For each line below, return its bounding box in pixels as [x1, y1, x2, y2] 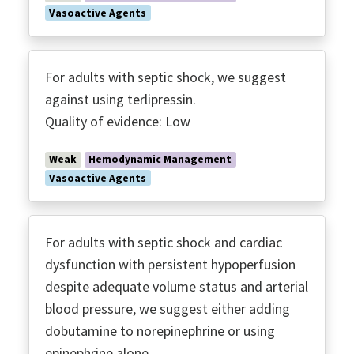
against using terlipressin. [45, 90, 196, 109]
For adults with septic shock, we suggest [45, 68, 286, 87]
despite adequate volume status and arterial [45, 277, 308, 296]
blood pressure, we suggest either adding [45, 299, 290, 318]
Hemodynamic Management [88, 153, 232, 167]
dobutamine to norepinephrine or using [45, 321, 275, 340]
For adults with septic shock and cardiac [45, 232, 282, 251]
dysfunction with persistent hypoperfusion [45, 254, 296, 273]
